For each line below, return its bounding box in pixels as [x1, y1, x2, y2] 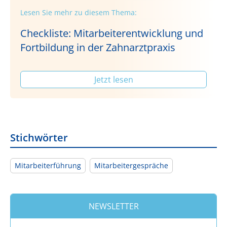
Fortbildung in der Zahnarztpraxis [20, 40, 175, 54]
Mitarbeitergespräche [94, 160, 168, 170]
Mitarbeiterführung [15, 160, 81, 170]
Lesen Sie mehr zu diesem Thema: [20, 7, 137, 17]
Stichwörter [10, 130, 68, 144]
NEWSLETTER [88, 200, 139, 212]
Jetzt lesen [94, 73, 133, 85]
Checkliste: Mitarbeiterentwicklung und [20, 26, 203, 40]
